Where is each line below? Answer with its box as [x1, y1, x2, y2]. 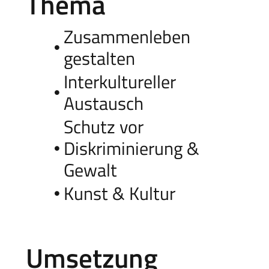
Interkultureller [63, 67, 176, 95]
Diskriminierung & [63, 134, 199, 162]
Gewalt [63, 156, 117, 184]
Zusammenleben [63, 22, 190, 50]
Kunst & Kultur [63, 179, 175, 207]
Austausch [63, 89, 144, 117]
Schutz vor [63, 112, 144, 141]
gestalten [63, 44, 135, 72]
